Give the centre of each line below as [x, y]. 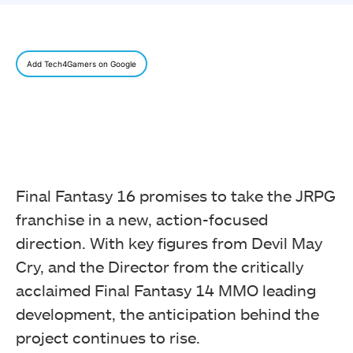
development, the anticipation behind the [167, 314]
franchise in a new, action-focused [142, 219]
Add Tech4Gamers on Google [82, 64]
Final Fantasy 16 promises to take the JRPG [176, 196]
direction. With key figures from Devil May [169, 243]
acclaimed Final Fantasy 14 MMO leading [166, 290]
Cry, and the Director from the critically [160, 267]
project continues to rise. [108, 338]
